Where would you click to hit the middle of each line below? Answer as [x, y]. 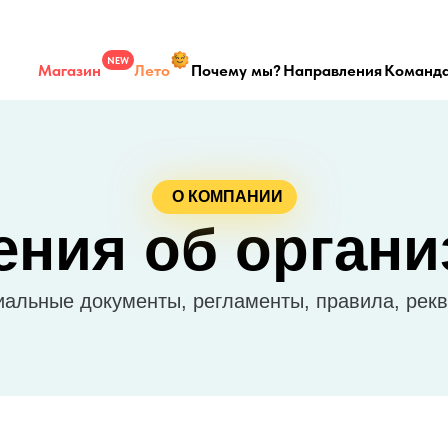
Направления [332, 70]
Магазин [69, 70]
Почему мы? [235, 70]
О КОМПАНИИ [227, 196]
